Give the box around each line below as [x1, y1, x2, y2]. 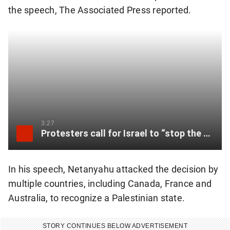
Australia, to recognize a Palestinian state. [8, 193, 185, 203]
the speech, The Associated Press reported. [8, 5, 191, 15]
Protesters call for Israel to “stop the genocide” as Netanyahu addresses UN [203, 128, 210, 139]
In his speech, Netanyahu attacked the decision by [8, 164, 219, 175]
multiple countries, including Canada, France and [8, 178, 212, 189]
